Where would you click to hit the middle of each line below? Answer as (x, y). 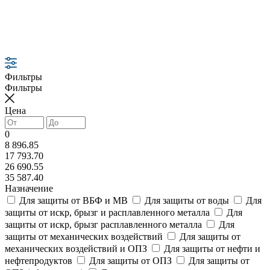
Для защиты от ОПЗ (130, 260)
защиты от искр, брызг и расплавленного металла (107, 212)
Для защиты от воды (187, 200)
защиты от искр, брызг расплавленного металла (103, 224)
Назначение (29, 188)
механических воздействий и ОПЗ (76, 248)
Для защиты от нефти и (212, 248)
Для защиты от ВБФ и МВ (74, 200)
